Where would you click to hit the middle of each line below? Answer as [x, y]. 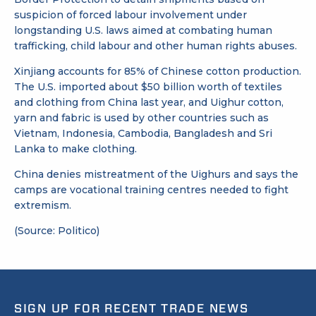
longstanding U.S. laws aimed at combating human [143, 30]
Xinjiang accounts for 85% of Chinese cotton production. [158, 71]
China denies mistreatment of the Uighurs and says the [156, 174]
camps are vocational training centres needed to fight [151, 189]
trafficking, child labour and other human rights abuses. [156, 45]
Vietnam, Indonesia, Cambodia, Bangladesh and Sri [143, 133]
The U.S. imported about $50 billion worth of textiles [148, 86]
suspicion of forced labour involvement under [130, 14]
